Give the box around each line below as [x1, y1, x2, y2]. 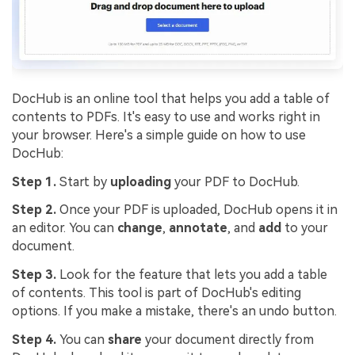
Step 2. [12, 202, 56, 218]
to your [284, 220, 328, 236]
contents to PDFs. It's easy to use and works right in [12, 109, 320, 124]
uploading [110, 174, 174, 189]
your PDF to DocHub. [174, 174, 300, 189]
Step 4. [12, 332, 56, 348]
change [117, 220, 162, 236]
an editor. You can [12, 220, 117, 236]
